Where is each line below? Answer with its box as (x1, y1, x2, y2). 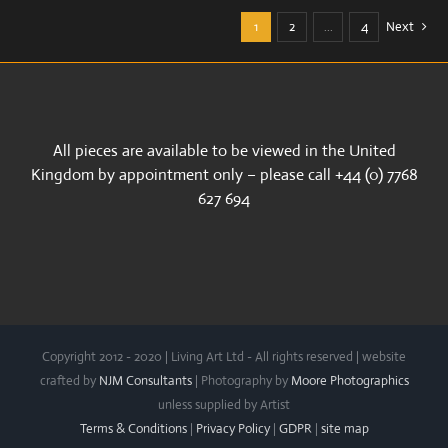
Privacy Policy (195, 419, 270, 437)
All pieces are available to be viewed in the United (52, 139, 396, 161)
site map (320, 419, 369, 437)
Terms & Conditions (79, 419, 187, 437)
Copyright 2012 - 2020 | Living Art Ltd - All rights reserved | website (42, 347, 406, 365)
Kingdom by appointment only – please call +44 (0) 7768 (30, 163, 418, 185)
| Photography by (191, 371, 291, 389)
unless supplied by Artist (158, 395, 290, 413)
